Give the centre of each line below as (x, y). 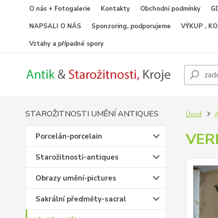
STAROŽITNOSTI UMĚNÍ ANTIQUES (92, 114)
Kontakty (115, 9)
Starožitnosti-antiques (77, 157)
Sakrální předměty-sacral (81, 199)
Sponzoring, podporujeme (131, 26)
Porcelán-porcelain (69, 136)
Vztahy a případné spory (66, 44)
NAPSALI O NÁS (55, 26)
